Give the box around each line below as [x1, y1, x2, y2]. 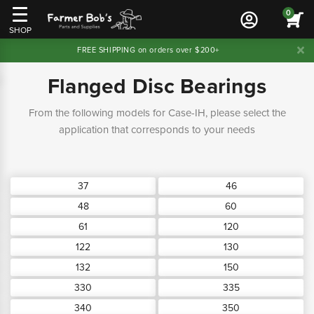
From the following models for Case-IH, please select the [28, 107, 286, 119]
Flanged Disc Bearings [47, 74, 267, 100]
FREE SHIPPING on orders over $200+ [77, 46, 219, 55]
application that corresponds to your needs [59, 123, 255, 136]
